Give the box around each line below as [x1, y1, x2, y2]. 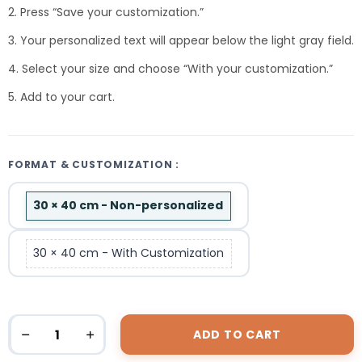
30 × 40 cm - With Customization [33, 245, 225, 262]
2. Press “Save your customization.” [8, 3, 204, 20]
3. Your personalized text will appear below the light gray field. [8, 32, 354, 48]
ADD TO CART [192, 326, 281, 343]
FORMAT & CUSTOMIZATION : [8, 158, 180, 172]
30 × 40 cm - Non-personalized [33, 197, 224, 214]
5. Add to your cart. [8, 88, 115, 105]
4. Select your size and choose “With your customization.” [8, 60, 333, 77]
